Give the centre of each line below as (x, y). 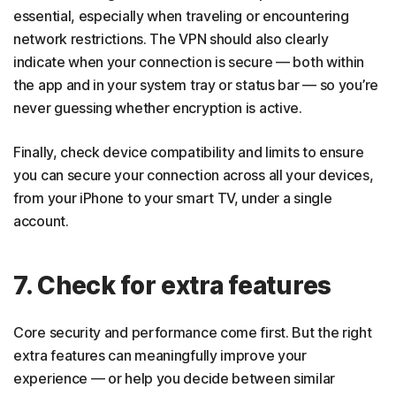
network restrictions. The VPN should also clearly (171, 38)
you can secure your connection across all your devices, (194, 175)
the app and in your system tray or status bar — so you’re (196, 84)
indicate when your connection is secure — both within (189, 61)
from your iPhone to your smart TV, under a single (173, 198)
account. (41, 221)
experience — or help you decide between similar (174, 378)
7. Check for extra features (172, 285)
